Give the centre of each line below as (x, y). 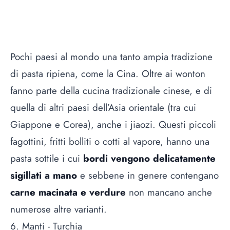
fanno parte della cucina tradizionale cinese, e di (111, 90)
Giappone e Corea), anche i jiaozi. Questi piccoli (113, 124)
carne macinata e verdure (68, 192)
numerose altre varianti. (59, 209)
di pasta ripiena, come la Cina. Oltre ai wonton (108, 73)
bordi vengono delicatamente (149, 158)
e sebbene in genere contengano (148, 175)
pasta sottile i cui (47, 158)
